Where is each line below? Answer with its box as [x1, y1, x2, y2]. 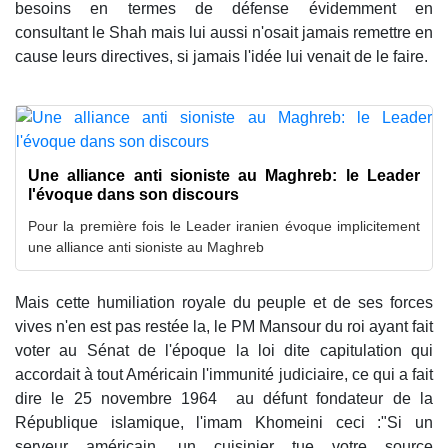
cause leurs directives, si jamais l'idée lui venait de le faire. [15, 48, 428, 66]
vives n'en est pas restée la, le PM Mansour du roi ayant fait [15, 318, 433, 336]
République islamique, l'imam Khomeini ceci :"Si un [15, 414, 433, 432]
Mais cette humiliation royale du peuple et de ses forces [15, 294, 433, 312]
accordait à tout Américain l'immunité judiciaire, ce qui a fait [15, 366, 433, 384]
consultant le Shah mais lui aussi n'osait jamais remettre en [15, 24, 433, 42]
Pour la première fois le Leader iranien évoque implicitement [28, 218, 420, 235]
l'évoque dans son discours [28, 186, 239, 204]
